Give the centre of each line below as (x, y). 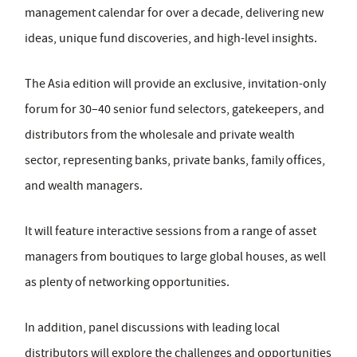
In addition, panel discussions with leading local (152, 328)
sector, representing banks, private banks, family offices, (175, 161)
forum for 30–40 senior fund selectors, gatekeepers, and (175, 110)
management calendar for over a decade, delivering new (174, 13)
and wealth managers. (84, 186)
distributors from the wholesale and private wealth (160, 135)
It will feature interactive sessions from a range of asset (171, 231)
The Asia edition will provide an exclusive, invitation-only (175, 84)
